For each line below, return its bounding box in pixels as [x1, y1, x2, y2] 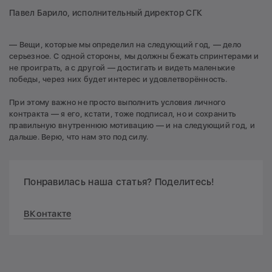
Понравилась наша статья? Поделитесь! [24, 175, 215, 188]
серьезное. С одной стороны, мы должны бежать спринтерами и [9, 51, 259, 61]
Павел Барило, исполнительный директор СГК [9, 7, 203, 18]
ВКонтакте [24, 208, 72, 219]
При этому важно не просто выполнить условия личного [9, 97, 226, 107]
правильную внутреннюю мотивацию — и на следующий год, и [9, 120, 255, 130]
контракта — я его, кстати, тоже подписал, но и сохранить [9, 109, 236, 118]
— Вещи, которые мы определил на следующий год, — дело [9, 39, 242, 49]
